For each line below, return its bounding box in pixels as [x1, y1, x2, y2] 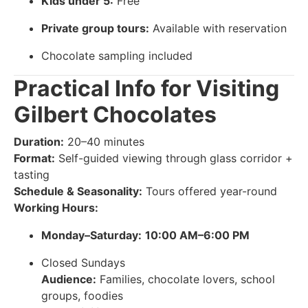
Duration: [14, 134, 64, 148]
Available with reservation [149, 21, 287, 35]
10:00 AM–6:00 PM [145, 228, 250, 242]
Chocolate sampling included [41, 48, 192, 63]
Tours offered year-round [142, 184, 277, 198]
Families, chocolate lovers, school [96, 272, 275, 286]
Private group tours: [41, 21, 149, 35]
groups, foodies [41, 288, 123, 302]
